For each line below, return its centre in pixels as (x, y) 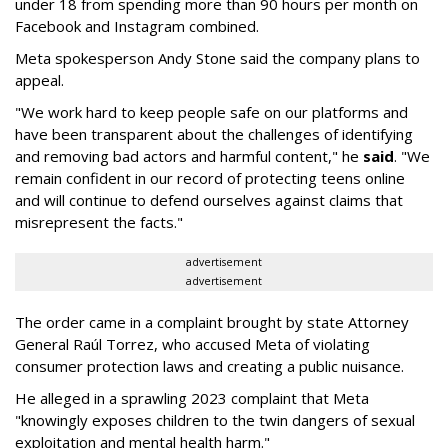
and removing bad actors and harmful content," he (189, 156)
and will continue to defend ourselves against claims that (209, 200)
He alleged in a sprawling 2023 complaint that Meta (192, 398)
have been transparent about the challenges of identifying (214, 134)
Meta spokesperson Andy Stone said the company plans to (217, 58)
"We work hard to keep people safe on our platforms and (211, 112)
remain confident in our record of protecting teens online (210, 178)
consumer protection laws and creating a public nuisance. (209, 366)
